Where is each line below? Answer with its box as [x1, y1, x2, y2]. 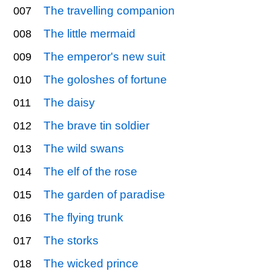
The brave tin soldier [44, 119, 150, 132]
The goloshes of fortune [44, 73, 168, 86]
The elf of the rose [44, 165, 138, 178]
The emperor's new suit [44, 50, 166, 63]
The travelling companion [44, 4, 175, 17]
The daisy [44, 96, 96, 109]
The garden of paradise [44, 188, 166, 201]
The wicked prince [44, 256, 139, 270]
